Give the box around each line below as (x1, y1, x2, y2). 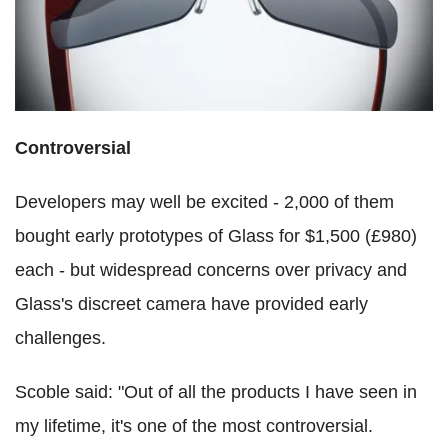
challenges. (15, 327, 106, 348)
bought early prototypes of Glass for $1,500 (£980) (15, 225, 417, 246)
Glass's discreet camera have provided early (15, 293, 368, 314)
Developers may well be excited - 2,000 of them (15, 191, 394, 212)
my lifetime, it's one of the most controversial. (15, 415, 373, 436)
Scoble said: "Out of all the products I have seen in (15, 381, 417, 402)
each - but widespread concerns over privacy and (15, 259, 407, 280)
